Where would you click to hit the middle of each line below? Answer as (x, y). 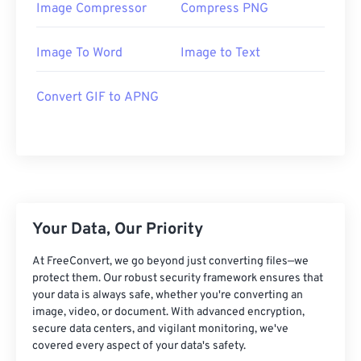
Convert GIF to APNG (98, 98)
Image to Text (220, 54)
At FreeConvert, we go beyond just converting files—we (170, 262)
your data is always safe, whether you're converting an (168, 296)
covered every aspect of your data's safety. (139, 346)
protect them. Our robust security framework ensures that (178, 279)
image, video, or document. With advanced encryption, (168, 313)
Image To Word (79, 54)
